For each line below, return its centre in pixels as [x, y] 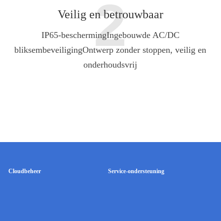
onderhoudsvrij [110, 64]
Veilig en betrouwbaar [110, 15]
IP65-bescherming [74, 35]
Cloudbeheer [24, 171]
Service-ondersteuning [136, 171]
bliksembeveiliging [49, 50]
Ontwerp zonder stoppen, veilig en [145, 50]
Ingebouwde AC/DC [143, 35]
